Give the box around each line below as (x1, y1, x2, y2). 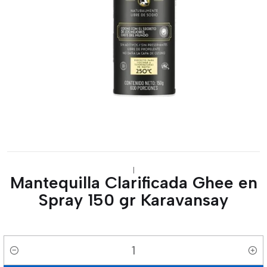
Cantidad (4, 252, 41, 263)
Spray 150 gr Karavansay (39, 190, 228, 210)
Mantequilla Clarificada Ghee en (10, 172, 257, 193)
